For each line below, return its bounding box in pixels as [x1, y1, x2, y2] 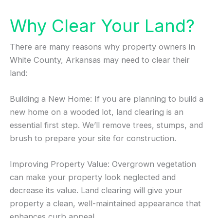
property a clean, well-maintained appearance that [10, 199, 201, 209]
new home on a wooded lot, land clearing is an [10, 107, 183, 117]
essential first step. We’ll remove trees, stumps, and [10, 120, 203, 130]
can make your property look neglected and [10, 172, 176, 182]
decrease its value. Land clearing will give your [10, 185, 182, 196]
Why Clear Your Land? [10, 15, 195, 36]
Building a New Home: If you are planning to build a [10, 94, 203, 104]
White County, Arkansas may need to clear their [10, 54, 190, 65]
